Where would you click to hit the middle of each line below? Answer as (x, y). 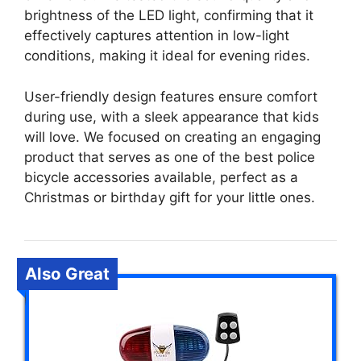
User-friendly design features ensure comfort (171, 96)
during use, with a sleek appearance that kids (172, 116)
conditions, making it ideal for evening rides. (167, 56)
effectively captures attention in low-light (157, 35)
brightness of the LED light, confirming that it (169, 15)
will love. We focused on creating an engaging (172, 137)
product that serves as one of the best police (170, 157)
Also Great (67, 273)
